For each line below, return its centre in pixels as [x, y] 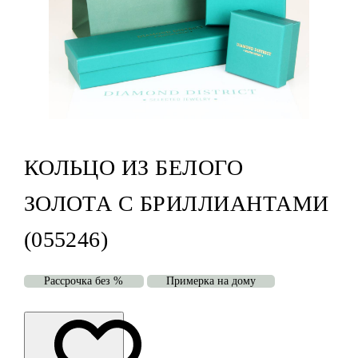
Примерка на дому [211, 281]
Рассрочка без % [84, 281]
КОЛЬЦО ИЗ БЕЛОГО [133, 168]
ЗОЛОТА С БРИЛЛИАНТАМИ [176, 204]
